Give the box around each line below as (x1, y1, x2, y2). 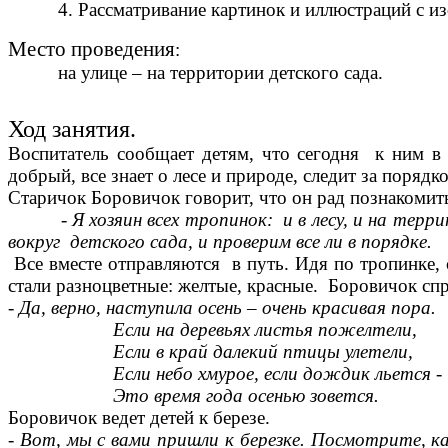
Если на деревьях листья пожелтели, (8, 319, 417, 341)
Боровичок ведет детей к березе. (8, 407, 270, 429)
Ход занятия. (8, 116, 136, 143)
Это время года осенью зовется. (8, 385, 379, 407)
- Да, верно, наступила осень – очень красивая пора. (8, 297, 436, 319)
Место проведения (8, 37, 175, 62)
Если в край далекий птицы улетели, (8, 341, 413, 363)
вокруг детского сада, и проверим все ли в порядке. (8, 231, 432, 253)
